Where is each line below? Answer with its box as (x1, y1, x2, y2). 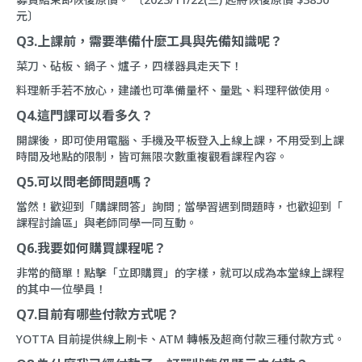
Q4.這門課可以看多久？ (16, 107, 154, 125)
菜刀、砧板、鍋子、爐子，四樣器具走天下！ (16, 58, 242, 74)
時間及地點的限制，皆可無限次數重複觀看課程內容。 (16, 149, 288, 165)
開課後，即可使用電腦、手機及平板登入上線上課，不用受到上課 (16, 133, 344, 149)
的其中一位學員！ (16, 281, 107, 297)
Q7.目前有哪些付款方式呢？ (16, 305, 179, 324)
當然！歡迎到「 (16, 199, 95, 215)
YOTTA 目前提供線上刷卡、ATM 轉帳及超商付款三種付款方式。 (16, 331, 345, 347)
